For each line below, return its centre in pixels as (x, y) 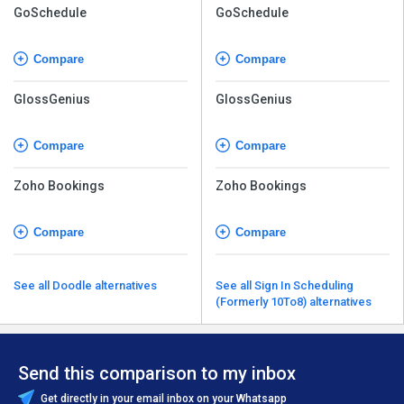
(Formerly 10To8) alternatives (294, 301)
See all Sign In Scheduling (235, 285)
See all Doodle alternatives (105, 285)
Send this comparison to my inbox (157, 373)
